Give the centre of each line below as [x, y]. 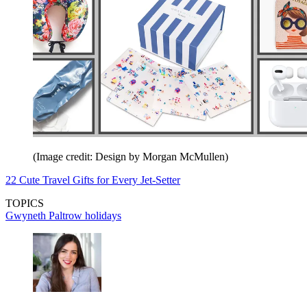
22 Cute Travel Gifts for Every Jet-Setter [93, 180]
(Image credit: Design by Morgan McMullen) [131, 156]
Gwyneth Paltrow [45, 215]
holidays [103, 215]
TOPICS [25, 203]
